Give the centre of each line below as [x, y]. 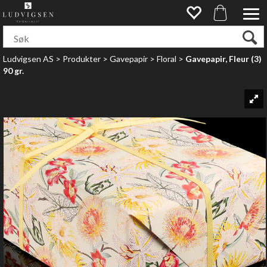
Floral [167, 59]
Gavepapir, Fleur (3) [223, 59]
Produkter [82, 59]
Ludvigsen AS [28, 59]
